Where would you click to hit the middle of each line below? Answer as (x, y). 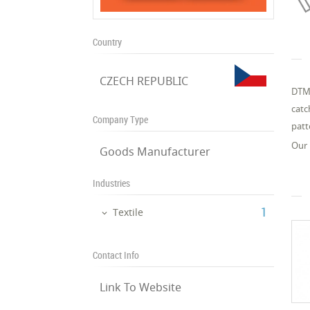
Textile (128, 212)
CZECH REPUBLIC (144, 81)
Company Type (121, 119)
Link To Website (141, 287)
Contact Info (116, 255)
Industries (112, 183)
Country (108, 42)
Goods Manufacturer (155, 152)
